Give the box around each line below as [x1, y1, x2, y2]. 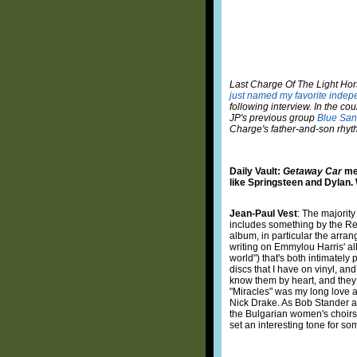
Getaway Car [283, 165, 342, 177]
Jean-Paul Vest [229, 207, 297, 219]
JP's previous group [229, 112, 317, 124]
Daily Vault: [229, 165, 283, 177]
